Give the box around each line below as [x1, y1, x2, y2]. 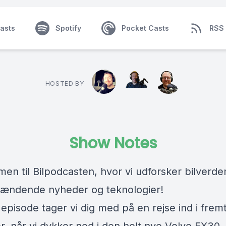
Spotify [55, 24, 81, 32]
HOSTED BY [45, 80, 84, 87]
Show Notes [69, 133, 157, 154]
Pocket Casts [121, 24, 169, 32]
